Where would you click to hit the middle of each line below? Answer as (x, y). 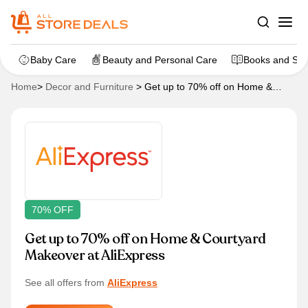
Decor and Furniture (89, 87)
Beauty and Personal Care (160, 60)
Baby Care (53, 60)
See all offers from (66, 283)
